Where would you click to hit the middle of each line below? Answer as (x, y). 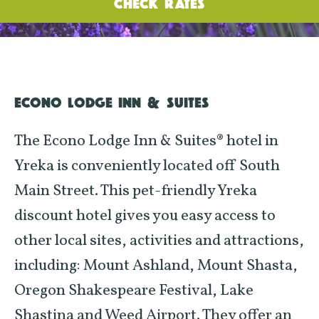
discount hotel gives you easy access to (145, 216)
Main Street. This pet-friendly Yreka (136, 191)
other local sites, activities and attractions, (159, 241)
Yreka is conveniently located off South (147, 166)
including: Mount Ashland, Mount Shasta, (156, 266)
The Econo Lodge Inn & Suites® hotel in (146, 141)
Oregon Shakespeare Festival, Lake (134, 291)
